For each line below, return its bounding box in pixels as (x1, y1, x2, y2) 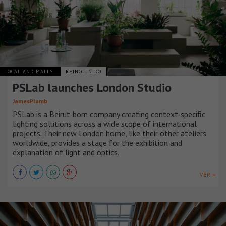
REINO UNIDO (66, 68, 101, 75)
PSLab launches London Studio (13, 79, 172, 95)
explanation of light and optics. (13, 147, 119, 157)
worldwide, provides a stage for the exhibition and (13, 137, 182, 148)
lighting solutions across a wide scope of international (13, 118, 197, 129)
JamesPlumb (13, 97, 47, 105)
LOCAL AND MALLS (5, 68, 55, 75)
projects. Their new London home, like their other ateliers (13, 128, 206, 138)
